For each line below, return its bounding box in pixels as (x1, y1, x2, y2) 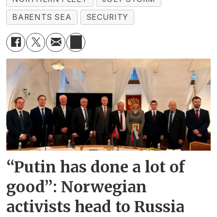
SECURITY (86, 13, 128, 22)
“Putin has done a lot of (6, 157, 186, 177)
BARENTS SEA (12, 13, 72, 22)
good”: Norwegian (6, 177, 147, 197)
